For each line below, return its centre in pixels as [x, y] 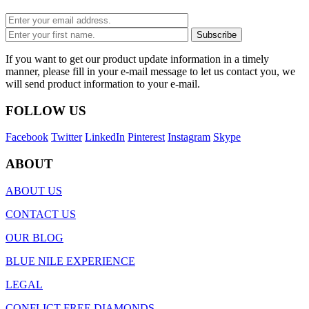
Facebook [27, 137]
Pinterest [146, 137]
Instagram [189, 137]
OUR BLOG [34, 237]
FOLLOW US [46, 110]
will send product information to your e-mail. [103, 83]
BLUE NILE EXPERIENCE [70, 261]
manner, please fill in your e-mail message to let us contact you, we [150, 71]
